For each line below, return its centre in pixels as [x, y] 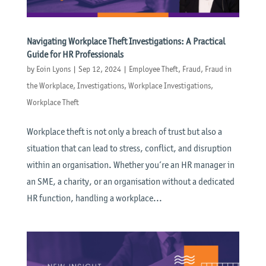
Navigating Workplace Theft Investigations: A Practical [126, 41]
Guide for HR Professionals [75, 54]
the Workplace [50, 85]
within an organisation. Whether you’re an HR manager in [130, 164]
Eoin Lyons [53, 69]
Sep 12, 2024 [99, 69]
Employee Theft [153, 69]
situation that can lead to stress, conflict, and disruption [129, 148]
